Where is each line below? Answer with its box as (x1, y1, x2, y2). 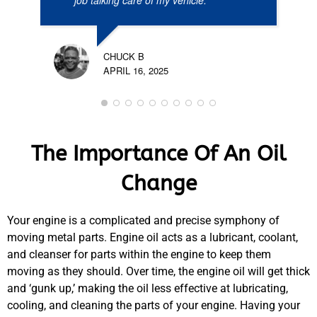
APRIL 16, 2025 (103, 64, 168, 78)
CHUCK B (103, 50, 144, 64)
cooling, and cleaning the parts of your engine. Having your (7, 299, 300, 313)
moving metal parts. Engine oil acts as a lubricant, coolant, (7, 231, 298, 245)
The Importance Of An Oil (31, 141, 286, 167)
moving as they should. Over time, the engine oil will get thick (7, 265, 310, 279)
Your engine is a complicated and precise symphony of (7, 214, 279, 228)
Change (120, 171, 197, 197)
